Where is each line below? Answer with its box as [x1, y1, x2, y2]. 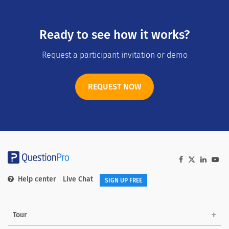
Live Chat [63, 175, 93, 184]
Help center [18, 175, 56, 184]
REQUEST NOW [88, 82, 141, 92]
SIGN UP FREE [105, 176, 142, 184]
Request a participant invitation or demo [41, 50, 188, 60]
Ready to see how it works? [39, 28, 190, 42]
